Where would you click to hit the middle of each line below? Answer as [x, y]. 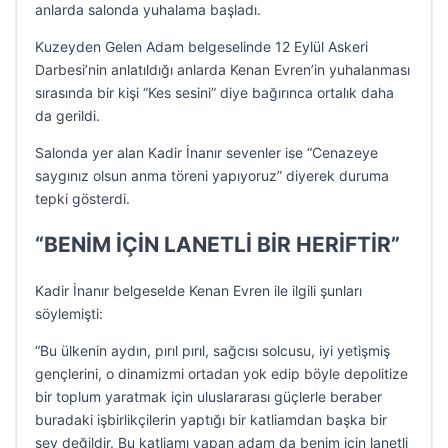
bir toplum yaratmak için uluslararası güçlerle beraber [208, 396]
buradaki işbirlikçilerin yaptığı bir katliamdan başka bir [211, 419]
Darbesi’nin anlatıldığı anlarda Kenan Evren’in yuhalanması [222, 69]
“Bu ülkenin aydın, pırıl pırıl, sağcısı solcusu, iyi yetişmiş [212, 350]
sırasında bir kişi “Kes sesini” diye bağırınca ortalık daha [214, 92]
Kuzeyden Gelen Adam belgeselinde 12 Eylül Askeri [201, 46]
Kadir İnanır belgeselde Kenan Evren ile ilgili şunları [198, 290]
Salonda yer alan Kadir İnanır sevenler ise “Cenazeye [206, 152]
